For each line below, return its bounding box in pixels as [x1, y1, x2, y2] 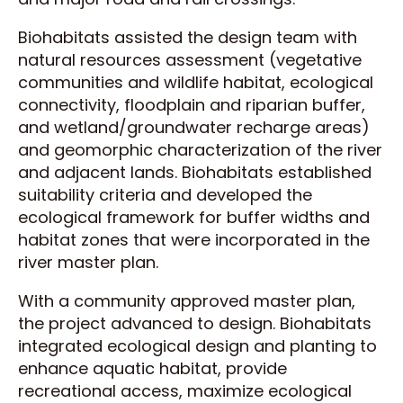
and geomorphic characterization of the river [18, 139, 382, 162]
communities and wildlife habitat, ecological [18, 71, 373, 94]
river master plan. [18, 251, 158, 274]
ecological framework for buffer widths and [18, 206, 370, 229]
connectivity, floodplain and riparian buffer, [18, 94, 365, 117]
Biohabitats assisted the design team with [18, 26, 357, 49]
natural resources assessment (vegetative [18, 49, 362, 72]
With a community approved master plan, [18, 290, 355, 313]
